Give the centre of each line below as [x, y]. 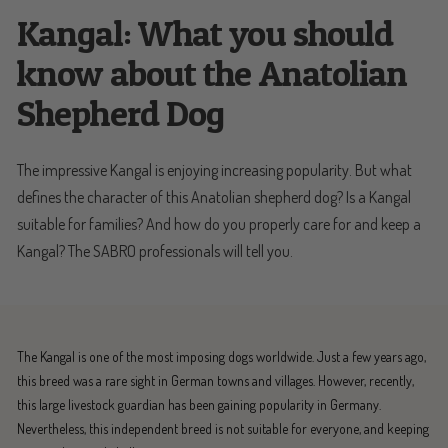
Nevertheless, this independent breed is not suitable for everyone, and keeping [223, 428]
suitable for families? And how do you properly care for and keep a [219, 223]
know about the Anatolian [212, 72]
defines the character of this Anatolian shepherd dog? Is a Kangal [214, 196]
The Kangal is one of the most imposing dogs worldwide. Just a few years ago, [221, 356]
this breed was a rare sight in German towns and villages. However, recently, [215, 380]
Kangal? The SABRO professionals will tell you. [155, 250]
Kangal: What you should [205, 32]
